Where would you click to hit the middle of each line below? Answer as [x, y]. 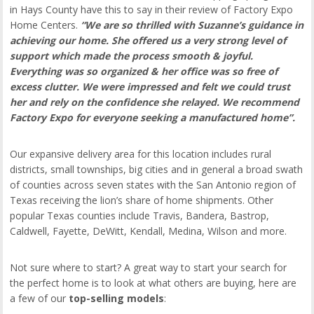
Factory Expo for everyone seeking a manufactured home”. [153, 118]
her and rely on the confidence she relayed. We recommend [155, 102]
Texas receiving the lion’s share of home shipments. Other [142, 200]
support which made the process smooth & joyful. [132, 56]
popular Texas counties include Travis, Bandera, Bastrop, [140, 216]
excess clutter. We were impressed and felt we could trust [150, 87]
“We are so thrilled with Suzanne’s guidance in [192, 25]
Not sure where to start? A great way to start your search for [149, 268]
